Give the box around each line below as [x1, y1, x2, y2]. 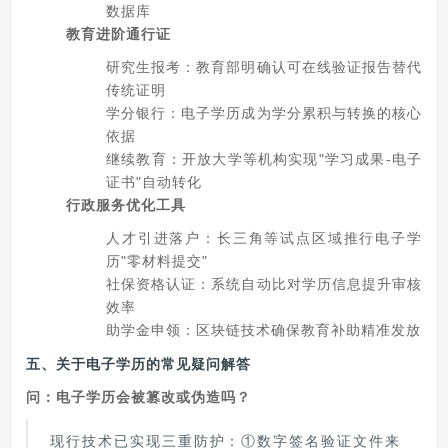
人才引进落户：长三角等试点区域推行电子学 [106, 229, 422, 246]
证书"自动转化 [106, 173, 202, 190]
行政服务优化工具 [66, 196, 186, 213]
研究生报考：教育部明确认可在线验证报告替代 [106, 58, 422, 75]
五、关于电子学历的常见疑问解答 [26, 355, 251, 372]
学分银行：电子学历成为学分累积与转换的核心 [106, 104, 422, 121]
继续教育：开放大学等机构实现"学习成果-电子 [106, 150, 422, 167]
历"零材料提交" [106, 252, 208, 269]
